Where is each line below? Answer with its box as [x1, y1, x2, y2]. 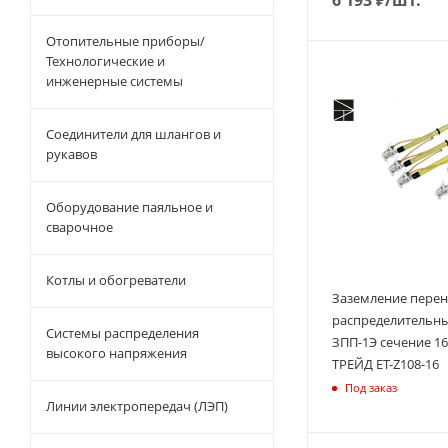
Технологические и [46, 52, 165, 70]
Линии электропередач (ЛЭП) [46, 397, 228, 415]
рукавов [46, 145, 97, 163]
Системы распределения [46, 324, 199, 342]
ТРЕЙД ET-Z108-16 [332, 355, 439, 373]
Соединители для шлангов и [46, 125, 221, 143]
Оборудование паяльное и [46, 198, 213, 216]
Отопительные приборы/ [46, 32, 205, 50]
